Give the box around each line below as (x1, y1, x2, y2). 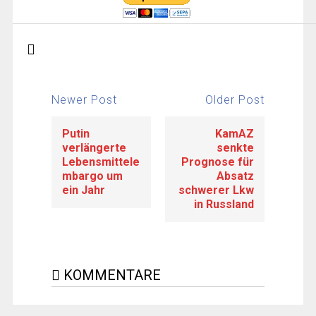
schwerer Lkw (178, 183, 255, 197)
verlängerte (61, 141, 126, 155)
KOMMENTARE (59, 267, 161, 284)
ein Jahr (61, 183, 105, 197)
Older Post (205, 92, 265, 107)
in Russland (194, 197, 255, 212)
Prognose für (181, 155, 255, 169)
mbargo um (61, 169, 123, 183)
